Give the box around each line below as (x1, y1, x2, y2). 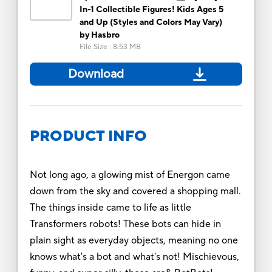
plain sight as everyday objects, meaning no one (29, 234, 238, 246)
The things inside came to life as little (29, 201, 191, 214)
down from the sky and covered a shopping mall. (29, 185, 241, 197)
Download (67, 66, 124, 82)
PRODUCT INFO (29, 126, 147, 146)
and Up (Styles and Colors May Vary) (79, 16, 222, 28)
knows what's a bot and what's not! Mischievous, (29, 250, 239, 263)
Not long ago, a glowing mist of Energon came (29, 168, 230, 181)
